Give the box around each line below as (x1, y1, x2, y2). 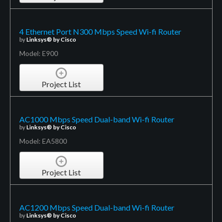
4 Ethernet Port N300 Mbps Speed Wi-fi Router (19, 26, 181, 36)
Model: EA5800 (19, 137, 67, 146)
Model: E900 (19, 49, 58, 57)
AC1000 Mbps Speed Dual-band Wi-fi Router (19, 114, 174, 124)
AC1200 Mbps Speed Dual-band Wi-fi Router (19, 202, 174, 212)
